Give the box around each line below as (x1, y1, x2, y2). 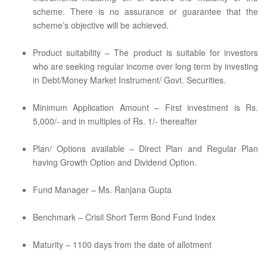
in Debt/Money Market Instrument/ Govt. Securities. (33, 74, 226, 86)
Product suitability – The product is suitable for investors (33, 46, 258, 58)
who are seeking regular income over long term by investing (33, 60, 258, 72)
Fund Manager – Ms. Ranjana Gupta (33, 184, 172, 195)
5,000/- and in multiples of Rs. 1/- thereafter (33, 115, 197, 127)
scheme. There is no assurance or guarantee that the (33, 5, 258, 17)
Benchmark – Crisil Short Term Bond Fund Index (33, 211, 216, 223)
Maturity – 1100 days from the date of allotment (33, 238, 212, 250)
